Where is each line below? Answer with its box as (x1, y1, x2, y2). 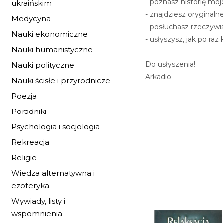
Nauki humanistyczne (11, 45, 93, 54)
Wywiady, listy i (11, 196, 65, 206)
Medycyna (11, 14, 51, 23)
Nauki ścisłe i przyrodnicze (11, 76, 110, 85)
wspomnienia (11, 209, 62, 218)
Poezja (11, 91, 37, 101)
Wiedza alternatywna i (11, 168, 95, 178)
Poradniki (11, 107, 46, 116)
